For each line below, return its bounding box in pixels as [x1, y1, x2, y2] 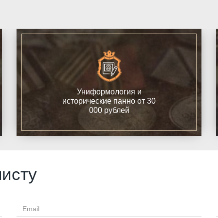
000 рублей [89, 106, 129, 114]
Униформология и [76, 87, 142, 96]
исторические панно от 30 [62, 96, 156, 105]
